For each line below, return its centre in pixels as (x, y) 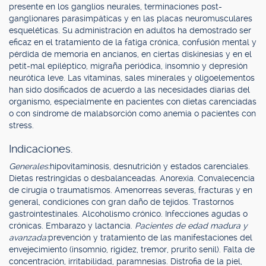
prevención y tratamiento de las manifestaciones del (150, 237)
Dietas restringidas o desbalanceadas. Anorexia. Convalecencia (132, 178)
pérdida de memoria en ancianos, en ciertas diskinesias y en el (130, 54)
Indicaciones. (41, 149)
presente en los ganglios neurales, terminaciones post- (115, 7)
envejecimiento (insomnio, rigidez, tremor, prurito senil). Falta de (132, 249)
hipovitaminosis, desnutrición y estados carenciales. (150, 166)
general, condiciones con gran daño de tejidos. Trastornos (121, 202)
